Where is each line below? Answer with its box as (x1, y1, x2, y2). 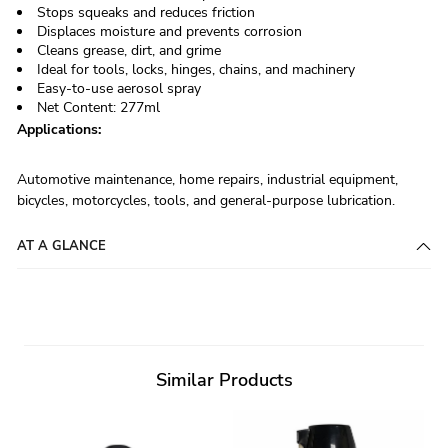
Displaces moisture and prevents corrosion (37, 22, 302, 42)
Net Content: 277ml (37, 98, 160, 118)
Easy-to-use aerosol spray (37, 79, 201, 99)
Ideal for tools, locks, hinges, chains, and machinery (37, 60, 355, 80)
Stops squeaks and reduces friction (37, 3, 255, 23)
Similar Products (155, 367, 293, 392)
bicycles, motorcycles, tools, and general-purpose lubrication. (17, 191, 395, 211)
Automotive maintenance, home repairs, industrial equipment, (17, 170, 398, 190)
